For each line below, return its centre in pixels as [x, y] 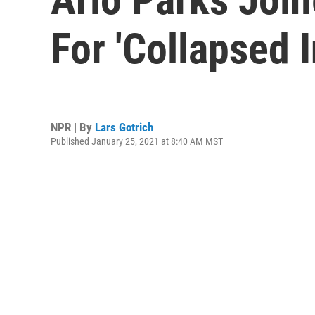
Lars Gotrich [124, 127]
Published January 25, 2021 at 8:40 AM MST [137, 141]
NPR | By [73, 127]
